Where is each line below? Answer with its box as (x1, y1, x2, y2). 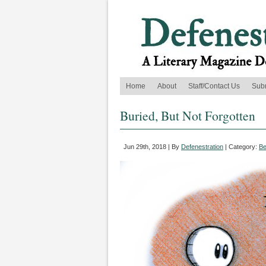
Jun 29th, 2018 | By (123, 143, 181, 150)
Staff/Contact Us (188, 82, 240, 90)
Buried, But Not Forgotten (120, 107, 255, 124)
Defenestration (181, 143, 223, 150)
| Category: (223, 143, 259, 150)
